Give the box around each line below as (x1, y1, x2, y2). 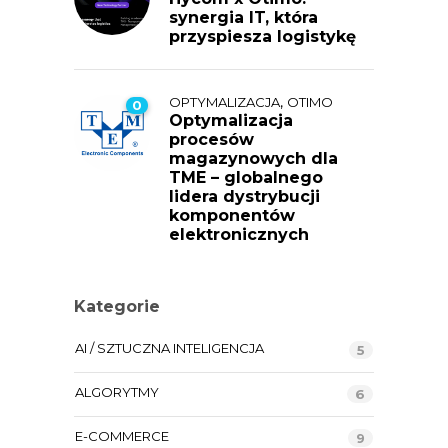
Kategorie (74, 297, 160, 317)
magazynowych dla (169, 149, 338, 169)
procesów (169, 130, 254, 150)
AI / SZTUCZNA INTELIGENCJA (75, 340, 264, 357)
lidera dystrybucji (169, 187, 320, 207)
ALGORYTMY (75, 384, 159, 401)
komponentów (169, 206, 295, 226)
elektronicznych (169, 225, 309, 245)
